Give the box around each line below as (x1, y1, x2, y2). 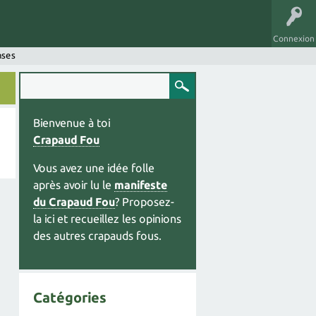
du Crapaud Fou (33, 195, 115, 208)
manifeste (114, 178, 167, 191)
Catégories (33, 289, 107, 305)
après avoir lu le (33, 178, 114, 191)
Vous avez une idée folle (33, 162, 154, 174)
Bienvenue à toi (33, 116, 110, 129)
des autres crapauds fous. (33, 229, 162, 242)
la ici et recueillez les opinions (33, 212, 181, 225)
